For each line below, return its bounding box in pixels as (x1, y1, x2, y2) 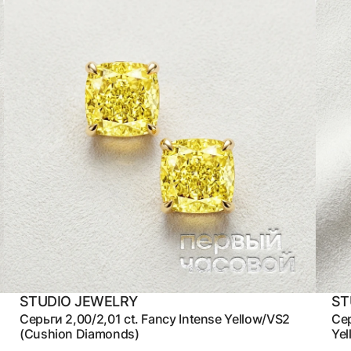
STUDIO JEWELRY (19, 292, 138, 309)
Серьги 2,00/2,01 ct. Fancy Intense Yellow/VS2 (19, 310, 290, 327)
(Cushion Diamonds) (19, 325, 139, 342)
